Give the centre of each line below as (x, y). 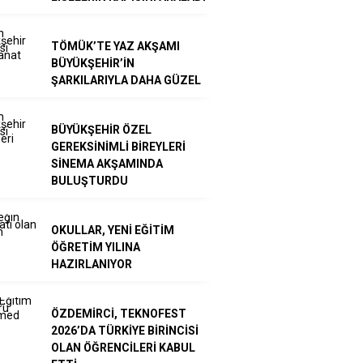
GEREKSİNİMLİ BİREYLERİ (118, 146)
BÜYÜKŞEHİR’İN (93, 63)
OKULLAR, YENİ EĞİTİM (113, 230)
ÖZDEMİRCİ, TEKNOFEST (119, 313)
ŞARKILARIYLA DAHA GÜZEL (126, 80)
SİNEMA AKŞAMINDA (107, 163)
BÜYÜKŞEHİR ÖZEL (101, 129)
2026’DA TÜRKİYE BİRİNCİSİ (125, 330)
